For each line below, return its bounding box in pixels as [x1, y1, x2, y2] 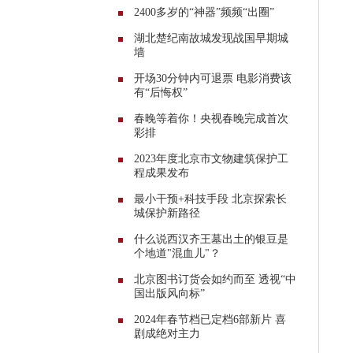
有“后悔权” [134, 86, 188, 98]
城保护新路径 [134, 206, 200, 219]
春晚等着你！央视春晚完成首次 [134, 112, 288, 124]
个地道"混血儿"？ [134, 247, 221, 259]
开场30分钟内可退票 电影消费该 [134, 72, 292, 84]
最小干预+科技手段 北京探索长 [134, 192, 287, 205]
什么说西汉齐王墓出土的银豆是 [134, 232, 288, 245]
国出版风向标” [134, 287, 205, 299]
